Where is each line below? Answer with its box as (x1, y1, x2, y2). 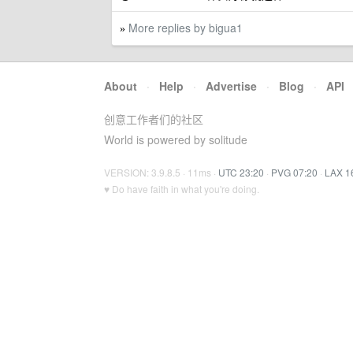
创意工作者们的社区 (104, 111, 203, 127)
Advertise (206, 78, 257, 94)
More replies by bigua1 (128, 20, 243, 35)
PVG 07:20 (271, 165, 318, 179)
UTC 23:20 (218, 165, 264, 179)
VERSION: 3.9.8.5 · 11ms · (104, 165, 218, 179)
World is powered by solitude (104, 132, 247, 147)
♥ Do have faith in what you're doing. (104, 182, 259, 195)
